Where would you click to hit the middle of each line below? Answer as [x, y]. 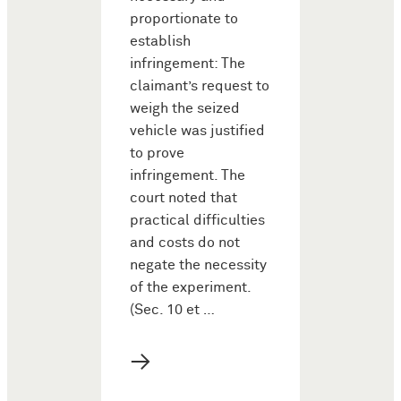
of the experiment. [190, 287]
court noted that [183, 198]
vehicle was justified [197, 131]
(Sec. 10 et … [172, 310]
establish [160, 41]
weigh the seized [185, 108]
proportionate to [184, 19]
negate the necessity [198, 265]
